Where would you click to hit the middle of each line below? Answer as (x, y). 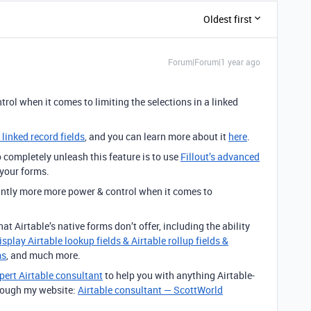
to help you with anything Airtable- (179, 275)
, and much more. (43, 255)
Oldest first (228, 19)
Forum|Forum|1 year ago (214, 61)
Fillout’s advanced (220, 156)
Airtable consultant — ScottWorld (150, 289)
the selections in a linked (185, 101)
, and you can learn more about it (157, 136)
